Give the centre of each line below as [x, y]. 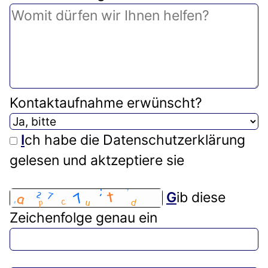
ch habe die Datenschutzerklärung [135, 140]
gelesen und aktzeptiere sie [97, 160]
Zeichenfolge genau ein [83, 218]
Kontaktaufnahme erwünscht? [106, 103]
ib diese [201, 197]
